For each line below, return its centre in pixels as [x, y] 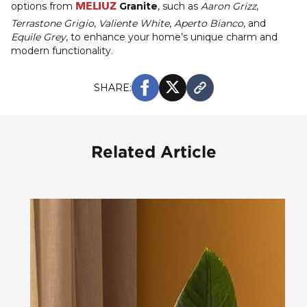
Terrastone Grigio [52, 24]
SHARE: [112, 87]
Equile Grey [38, 37]
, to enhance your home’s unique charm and [172, 37]
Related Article [153, 152]
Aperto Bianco [209, 24]
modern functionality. [62, 51]
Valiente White [134, 24]
